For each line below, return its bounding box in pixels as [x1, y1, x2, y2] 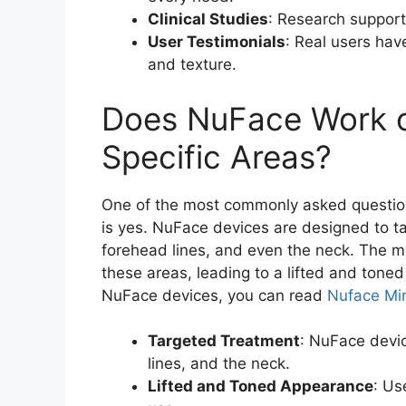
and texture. [148, 55, 237, 74]
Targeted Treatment [148, 332, 300, 351]
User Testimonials [148, 33, 285, 52]
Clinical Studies [148, 10, 268, 29]
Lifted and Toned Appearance [148, 377, 373, 396]
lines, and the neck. [148, 354, 290, 373]
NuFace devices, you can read [101, 285, 327, 304]
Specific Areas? [101, 137, 332, 176]
